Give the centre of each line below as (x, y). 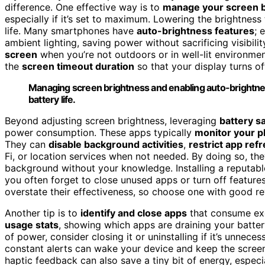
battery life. (52, 99)
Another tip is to (43, 213)
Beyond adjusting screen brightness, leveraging (112, 120)
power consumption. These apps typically (100, 132)
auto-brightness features (195, 30)
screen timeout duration (78, 66)
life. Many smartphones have (71, 30)
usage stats (32, 224)
